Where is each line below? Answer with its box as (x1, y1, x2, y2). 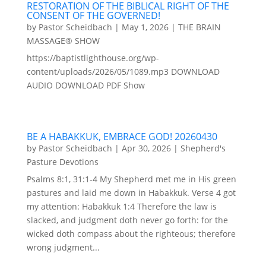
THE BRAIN (178, 21, 221, 33)
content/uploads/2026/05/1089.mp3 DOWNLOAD (26, 66, 220, 78)
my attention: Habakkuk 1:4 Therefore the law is (26, 201, 217, 213)
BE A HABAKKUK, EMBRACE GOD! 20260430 (26, 130, 217, 144)
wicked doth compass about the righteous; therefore (26, 228, 236, 240)
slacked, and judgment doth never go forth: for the (26, 214, 228, 226)
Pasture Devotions (26, 156, 99, 168)
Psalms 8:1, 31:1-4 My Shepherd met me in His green (26, 173, 236, 185)
